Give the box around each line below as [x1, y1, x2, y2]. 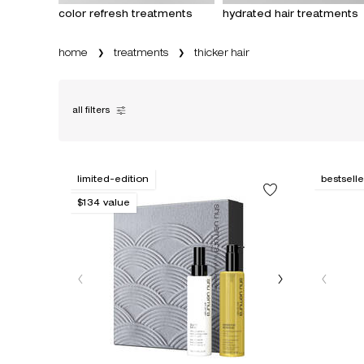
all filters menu [72, 111, 141, 122]
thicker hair [194, 48, 249, 58]
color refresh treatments [58, 9, 193, 19]
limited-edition [77, 175, 149, 184]
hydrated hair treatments [222, 9, 358, 19]
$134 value [77, 198, 130, 208]
